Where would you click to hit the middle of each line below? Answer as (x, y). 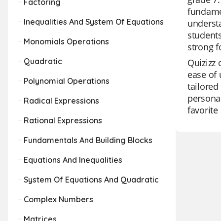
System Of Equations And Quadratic (91, 180)
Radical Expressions (61, 101)
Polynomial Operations (67, 81)
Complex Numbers (58, 199)
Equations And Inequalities (73, 160)
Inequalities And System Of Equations (94, 22)
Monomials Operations (66, 41)
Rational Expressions (63, 120)
